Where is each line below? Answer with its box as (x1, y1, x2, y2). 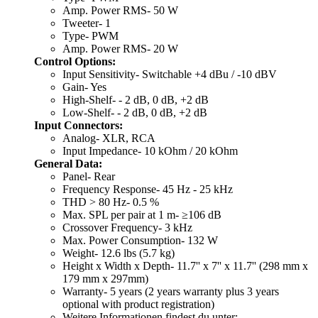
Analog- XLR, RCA (62, 131, 155, 144)
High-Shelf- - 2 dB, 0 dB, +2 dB (62, 93, 209, 106)
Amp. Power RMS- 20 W (62, 42, 178, 55)
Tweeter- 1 (62, 16, 111, 29)
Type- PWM (62, 29, 119, 42)
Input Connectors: (34, 119, 123, 131)
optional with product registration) (62, 297, 214, 310)
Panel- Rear (62, 170, 115, 182)
